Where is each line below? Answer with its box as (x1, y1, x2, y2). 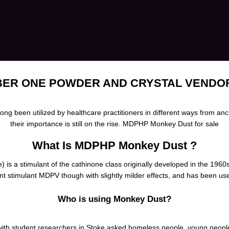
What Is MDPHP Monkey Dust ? (32, 139, 197, 152)
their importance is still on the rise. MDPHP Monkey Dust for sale (10, 120, 219, 128)
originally (123, 160, 152, 169)
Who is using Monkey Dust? (58, 194, 171, 204)
